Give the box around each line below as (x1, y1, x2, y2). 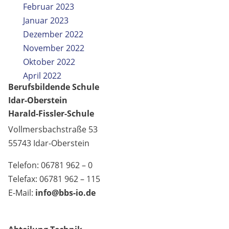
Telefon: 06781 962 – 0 (8, 159, 93, 171)
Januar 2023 (22, 15, 68, 26)
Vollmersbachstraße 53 (8, 124, 98, 135)
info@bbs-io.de (35, 187, 96, 198)
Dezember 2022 (22, 29, 83, 40)
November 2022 (22, 42, 84, 54)
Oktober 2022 (22, 56, 75, 67)
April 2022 (22, 70, 61, 81)
